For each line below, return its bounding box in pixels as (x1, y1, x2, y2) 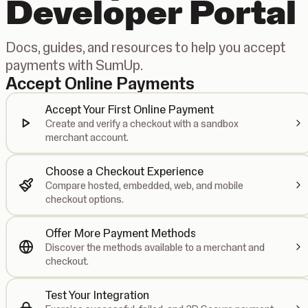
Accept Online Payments (5, 73, 195, 93)
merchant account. (45, 131, 129, 144)
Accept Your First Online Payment (45, 102, 214, 116)
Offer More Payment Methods (45, 226, 196, 240)
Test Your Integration (45, 288, 149, 302)
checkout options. (45, 193, 124, 206)
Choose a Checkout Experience (45, 164, 203, 178)
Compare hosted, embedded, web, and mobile (45, 179, 243, 192)
